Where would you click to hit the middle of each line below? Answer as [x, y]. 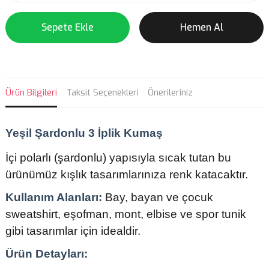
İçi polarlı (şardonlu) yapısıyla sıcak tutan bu [118, 158]
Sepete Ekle [68, 27]
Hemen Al [201, 27]
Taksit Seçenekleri [102, 92]
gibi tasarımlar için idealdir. [73, 231]
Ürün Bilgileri [31, 92]
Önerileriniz [170, 92]
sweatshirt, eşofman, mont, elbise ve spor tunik [126, 214]
